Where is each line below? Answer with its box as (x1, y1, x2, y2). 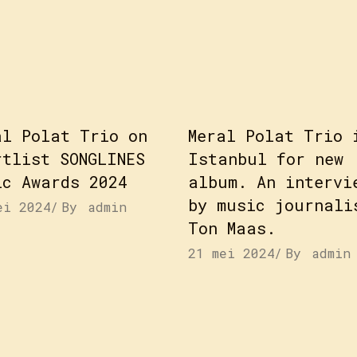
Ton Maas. (187, 218, 276, 238)
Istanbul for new (187, 148, 343, 169)
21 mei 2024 (187, 245, 275, 261)
